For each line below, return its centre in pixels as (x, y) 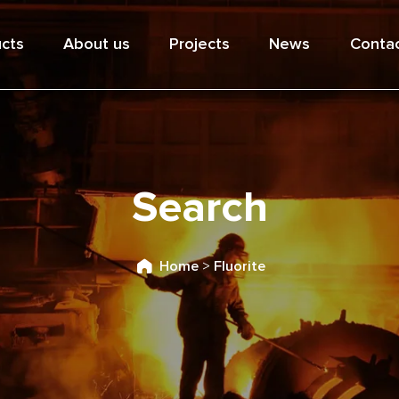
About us (96, 45)
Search (199, 208)
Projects (200, 45)
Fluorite (239, 266)
